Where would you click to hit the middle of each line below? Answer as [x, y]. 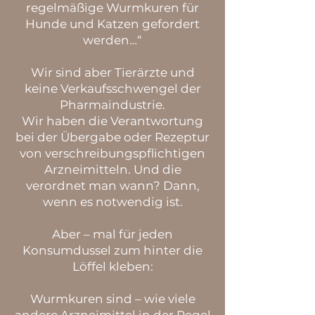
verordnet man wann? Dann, [112, 186]
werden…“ [112, 40]
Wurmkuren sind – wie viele [112, 299]
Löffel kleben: [112, 266]
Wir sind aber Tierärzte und [112, 72]
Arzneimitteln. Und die [112, 169]
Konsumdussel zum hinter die [112, 250]
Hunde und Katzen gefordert [112, 24]
